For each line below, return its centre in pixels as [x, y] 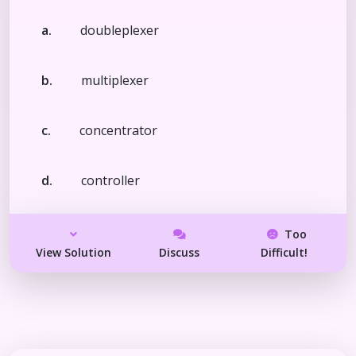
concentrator [118, 130]
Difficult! [284, 252]
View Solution [74, 252]
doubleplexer [120, 30]
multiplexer [115, 80]
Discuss [180, 252]
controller [110, 180]
